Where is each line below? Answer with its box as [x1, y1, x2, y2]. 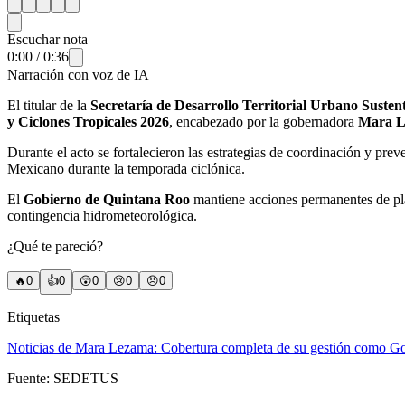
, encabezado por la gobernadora [169, 113, 358, 129]
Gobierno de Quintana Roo [24, 191, 190, 207]
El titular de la [7, 97, 90, 113]
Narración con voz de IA [7, 66, 149, 82]
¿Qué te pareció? [7, 238, 103, 254]
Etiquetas [7, 308, 60, 325]
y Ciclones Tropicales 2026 [7, 113, 169, 129]
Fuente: [7, 370, 53, 386]
